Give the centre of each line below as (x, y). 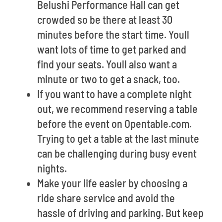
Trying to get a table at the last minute (118, 138)
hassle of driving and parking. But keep (120, 213)
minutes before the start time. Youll (113, 34)
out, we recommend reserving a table (117, 109)
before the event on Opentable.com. (114, 123)
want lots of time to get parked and (112, 49)
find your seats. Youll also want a (107, 64)
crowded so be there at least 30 (105, 19)
